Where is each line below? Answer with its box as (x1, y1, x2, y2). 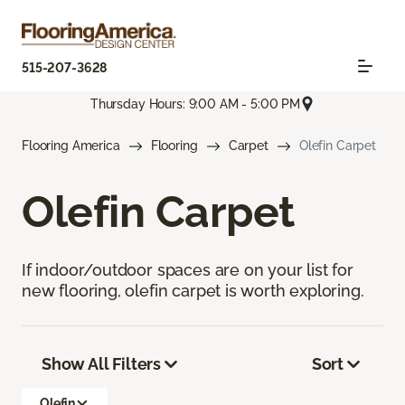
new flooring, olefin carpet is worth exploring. (22, 281, 364, 301)
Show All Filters (42, 354, 162, 374)
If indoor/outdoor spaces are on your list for (22, 260, 353, 280)
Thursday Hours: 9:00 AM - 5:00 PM (89, 96, 301, 111)
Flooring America (22, 138, 120, 154)
